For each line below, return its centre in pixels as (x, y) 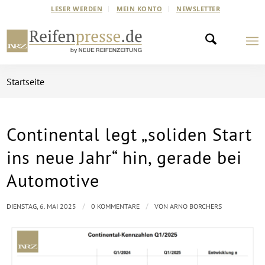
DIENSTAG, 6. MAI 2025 (42, 206)
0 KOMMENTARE (116, 206)
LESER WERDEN (77, 9)
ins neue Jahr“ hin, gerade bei (125, 157)
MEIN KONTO (139, 9)
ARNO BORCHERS (196, 206)
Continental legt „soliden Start (130, 134)
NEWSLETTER (198, 9)
